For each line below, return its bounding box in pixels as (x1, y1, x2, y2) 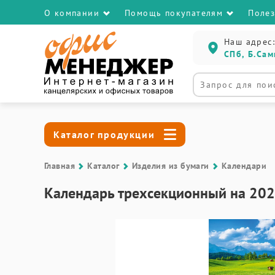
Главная (44, 160, 76, 171)
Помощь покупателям (125, 7, 223, 18)
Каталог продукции (53, 128, 155, 141)
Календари (221, 160, 267, 171)
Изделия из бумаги (131, 160, 209, 171)
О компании (44, 7, 99, 18)
